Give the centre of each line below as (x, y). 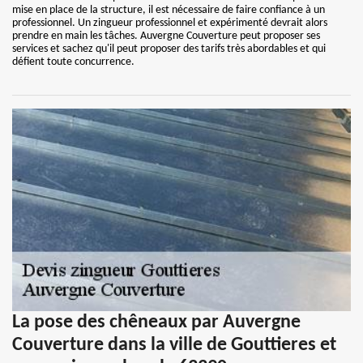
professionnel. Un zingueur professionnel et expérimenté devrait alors (170, 23)
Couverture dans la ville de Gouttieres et (174, 345)
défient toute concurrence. (73, 62)
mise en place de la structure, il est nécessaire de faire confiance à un (169, 10)
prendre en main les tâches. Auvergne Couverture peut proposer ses (166, 36)
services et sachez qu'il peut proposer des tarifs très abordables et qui (169, 49)
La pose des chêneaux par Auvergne (156, 322)
